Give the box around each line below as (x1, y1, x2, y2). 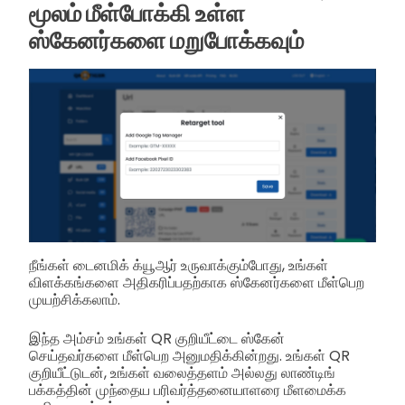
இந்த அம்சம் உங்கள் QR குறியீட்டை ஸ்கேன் (29, 328, 285, 350)
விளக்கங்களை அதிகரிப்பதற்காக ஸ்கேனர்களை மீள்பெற (29, 272, 364, 294)
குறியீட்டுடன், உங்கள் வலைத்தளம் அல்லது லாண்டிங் (29, 363, 335, 384)
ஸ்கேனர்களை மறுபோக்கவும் (29, 24, 304, 58)
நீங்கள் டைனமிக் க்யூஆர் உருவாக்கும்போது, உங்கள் (29, 255, 328, 277)
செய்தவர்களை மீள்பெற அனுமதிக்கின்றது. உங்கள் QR (29, 345, 350, 367)
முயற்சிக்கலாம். (29, 289, 120, 311)
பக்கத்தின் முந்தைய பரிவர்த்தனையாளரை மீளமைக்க (29, 380, 346, 401)
